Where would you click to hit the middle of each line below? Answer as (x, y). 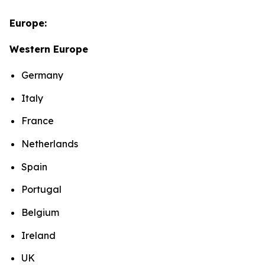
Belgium (41, 212)
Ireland (40, 235)
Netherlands (51, 144)
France (39, 121)
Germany (43, 75)
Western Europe (50, 49)
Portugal (43, 190)
